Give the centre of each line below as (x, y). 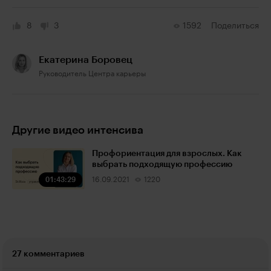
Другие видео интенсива (78, 130)
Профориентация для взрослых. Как (167, 154)
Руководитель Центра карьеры (92, 74)
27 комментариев (48, 254)
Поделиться (235, 26)
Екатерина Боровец (86, 60)
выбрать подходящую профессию (162, 165)
